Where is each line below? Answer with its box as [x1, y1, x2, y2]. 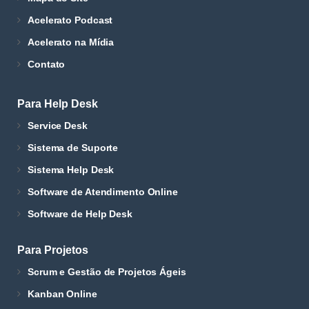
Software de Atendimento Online [28, 186, 178, 197]
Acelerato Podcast [28, 14, 113, 26]
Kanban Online [28, 288, 97, 299]
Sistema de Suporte [28, 142, 119, 153]
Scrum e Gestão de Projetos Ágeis [28, 266, 186, 277]
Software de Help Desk [28, 208, 132, 219]
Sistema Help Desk [28, 164, 114, 175]
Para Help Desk [17, 98, 98, 110]
